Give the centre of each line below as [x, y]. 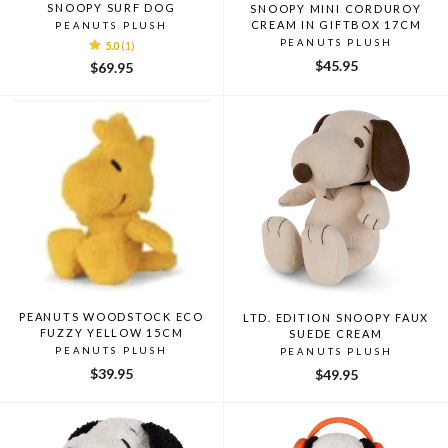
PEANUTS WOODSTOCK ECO [111, 316]
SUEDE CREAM [336, 333]
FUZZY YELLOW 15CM [111, 332]
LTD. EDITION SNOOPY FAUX [336, 317]
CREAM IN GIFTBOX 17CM [336, 24]
